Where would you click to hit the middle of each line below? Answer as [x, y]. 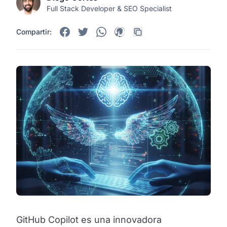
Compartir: [34, 32]
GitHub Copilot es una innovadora [89, 220]
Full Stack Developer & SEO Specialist [109, 8]
